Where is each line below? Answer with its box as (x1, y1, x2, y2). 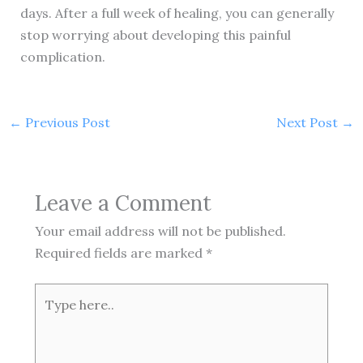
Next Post (276, 114, 342, 131)
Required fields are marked (34, 244, 206, 261)
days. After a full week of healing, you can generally (19, 5, 334, 22)
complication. (19, 49, 105, 66)
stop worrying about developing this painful (19, 27, 291, 44)
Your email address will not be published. (34, 222, 286, 239)
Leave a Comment (34, 189, 211, 216)
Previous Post (21, 114, 110, 131)
